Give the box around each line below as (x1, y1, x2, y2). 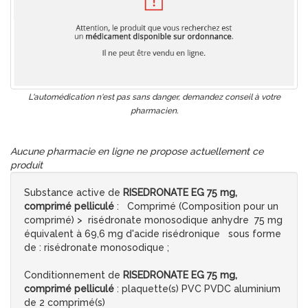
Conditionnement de (24, 269, 123, 281)
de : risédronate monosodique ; (24, 242, 169, 254)
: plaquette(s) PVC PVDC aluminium (114, 283, 280, 295)
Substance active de (24, 187, 123, 199)
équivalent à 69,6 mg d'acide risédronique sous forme (24, 228, 281, 240)
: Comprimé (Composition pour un (114, 201, 278, 212)
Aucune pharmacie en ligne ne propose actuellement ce (10, 146, 263, 157)
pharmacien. (130, 106, 178, 116)
